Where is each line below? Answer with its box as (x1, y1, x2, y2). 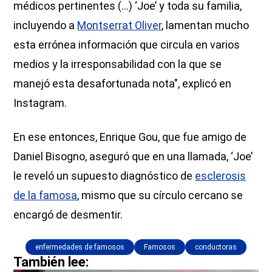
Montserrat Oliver (77, 18, 162, 32)
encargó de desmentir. (13, 208, 123, 221)
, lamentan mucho (161, 18, 250, 32)
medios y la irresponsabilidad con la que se (13, 57, 222, 70)
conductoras (195, 242, 237, 251)
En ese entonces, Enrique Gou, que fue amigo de (13, 130, 247, 143)
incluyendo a (13, 18, 78, 32)
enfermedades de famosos (35, 242, 124, 251)
